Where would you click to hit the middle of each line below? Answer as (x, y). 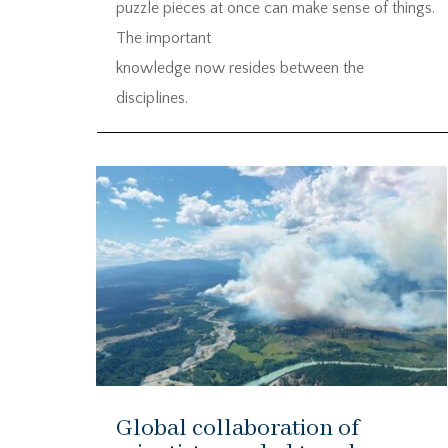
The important (163, 37)
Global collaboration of (237, 428)
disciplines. (152, 97)
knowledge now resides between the (240, 67)
